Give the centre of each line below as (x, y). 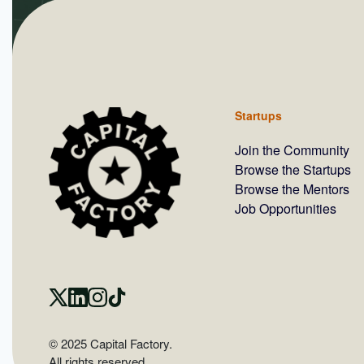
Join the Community (292, 150)
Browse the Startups (293, 169)
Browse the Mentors (292, 189)
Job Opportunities (286, 208)
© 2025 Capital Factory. (110, 343)
